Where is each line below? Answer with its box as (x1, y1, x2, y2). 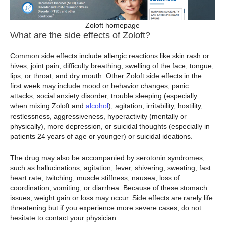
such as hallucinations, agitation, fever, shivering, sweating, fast (10, 163, 211, 172)
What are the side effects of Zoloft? (10, 30, 150, 41)
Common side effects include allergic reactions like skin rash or (10, 52, 209, 60)
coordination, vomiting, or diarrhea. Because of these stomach (10, 183, 207, 192)
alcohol (86, 102, 108, 110)
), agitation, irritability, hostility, (108, 102, 203, 110)
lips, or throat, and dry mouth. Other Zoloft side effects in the (10, 72, 202, 80)
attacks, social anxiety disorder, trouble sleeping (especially (10, 92, 197, 100)
